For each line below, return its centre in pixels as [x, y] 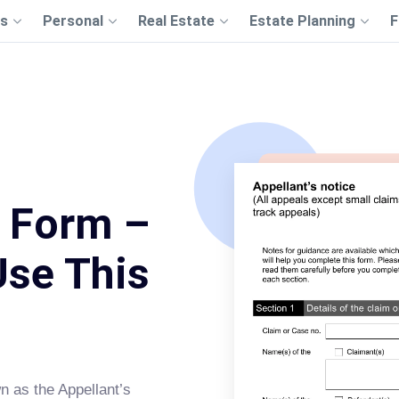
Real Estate [176, 21]
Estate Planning [302, 21]
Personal [73, 21]
